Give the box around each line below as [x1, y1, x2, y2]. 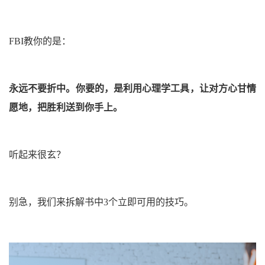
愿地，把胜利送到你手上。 [9, 102, 122, 112]
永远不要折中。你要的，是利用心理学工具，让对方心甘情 [9, 83, 256, 93]
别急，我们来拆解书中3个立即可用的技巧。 [9, 196, 193, 207]
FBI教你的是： [9, 35, 71, 46]
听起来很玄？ [9, 149, 66, 160]
